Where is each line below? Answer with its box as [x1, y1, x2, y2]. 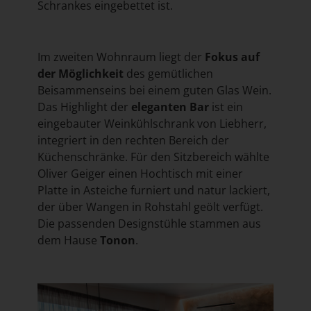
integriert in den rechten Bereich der [37, 133, 229, 149]
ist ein [208, 99, 243, 115]
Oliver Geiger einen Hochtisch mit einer [37, 166, 243, 182]
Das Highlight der [37, 99, 131, 115]
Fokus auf [204, 49, 260, 65]
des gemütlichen [123, 66, 213, 82]
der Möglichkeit [37, 66, 124, 82]
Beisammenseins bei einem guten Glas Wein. [37, 83, 271, 99]
